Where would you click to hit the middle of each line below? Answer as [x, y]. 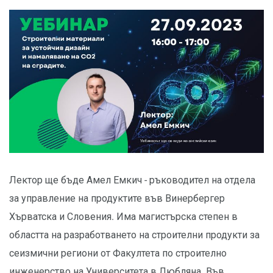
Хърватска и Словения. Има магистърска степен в [123, 217]
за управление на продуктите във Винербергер [117, 199]
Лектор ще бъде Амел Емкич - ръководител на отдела [132, 180]
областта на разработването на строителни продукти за [134, 235]
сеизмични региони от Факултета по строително [118, 253]
